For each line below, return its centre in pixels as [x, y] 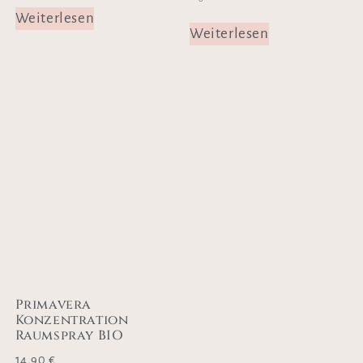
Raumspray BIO [69, 336]
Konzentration [72, 320]
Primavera [53, 305]
